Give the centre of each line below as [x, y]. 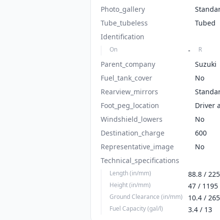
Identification [123, 37]
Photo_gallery [123, 9]
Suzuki [206, 64]
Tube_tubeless [124, 23]
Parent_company [128, 64]
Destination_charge [133, 133]
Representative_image [137, 147]
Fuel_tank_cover [126, 78]
